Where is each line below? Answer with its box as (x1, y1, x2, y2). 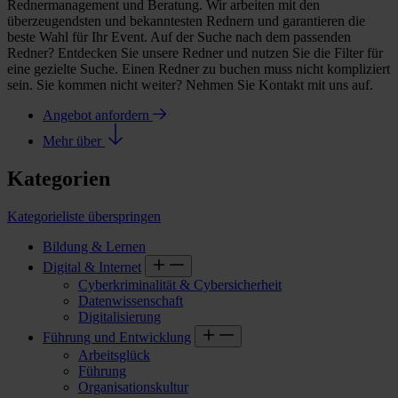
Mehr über (43, 132, 105, 148)
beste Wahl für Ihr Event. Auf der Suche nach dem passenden (7, 28, 351, 44)
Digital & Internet (43, 259, 141, 275)
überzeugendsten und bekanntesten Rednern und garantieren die (7, 12, 365, 28)
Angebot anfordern (43, 107, 153, 123)
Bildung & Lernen (43, 238, 146, 254)
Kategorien (7, 166, 110, 190)
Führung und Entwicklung (43, 329, 191, 345)
